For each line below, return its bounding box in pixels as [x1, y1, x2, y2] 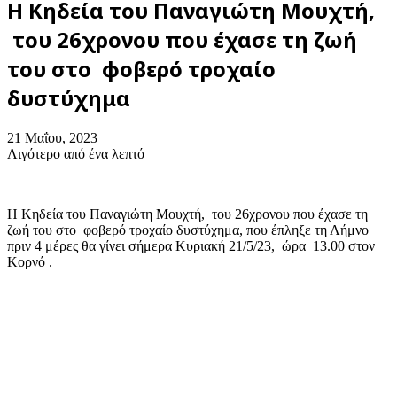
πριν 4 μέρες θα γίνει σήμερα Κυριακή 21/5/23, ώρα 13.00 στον [7, 237, 375, 253]
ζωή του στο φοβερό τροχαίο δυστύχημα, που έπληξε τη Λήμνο [7, 222, 369, 237]
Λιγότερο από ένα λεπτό [7, 145, 144, 161]
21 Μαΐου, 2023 [7, 129, 97, 145]
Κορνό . [7, 253, 52, 269]
